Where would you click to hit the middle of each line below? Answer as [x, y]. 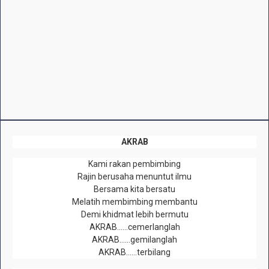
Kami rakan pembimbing [134, 164]
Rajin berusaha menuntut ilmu [134, 177]
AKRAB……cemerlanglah [134, 227]
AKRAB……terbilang [134, 252]
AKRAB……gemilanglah [134, 240]
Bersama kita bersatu [134, 189]
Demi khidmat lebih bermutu [134, 215]
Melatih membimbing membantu [134, 202]
